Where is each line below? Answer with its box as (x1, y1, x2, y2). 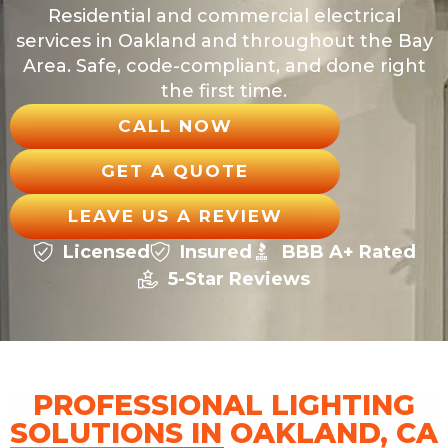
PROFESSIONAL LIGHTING (33, 388, 415, 422)
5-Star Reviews (168, 267, 310, 290)
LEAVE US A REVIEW (67, 205, 283, 226)
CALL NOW (117, 115, 233, 136)
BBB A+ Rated (281, 240, 416, 263)
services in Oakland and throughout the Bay (15, 29, 433, 52)
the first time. (161, 79, 287, 102)
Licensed (62, 240, 150, 263)
